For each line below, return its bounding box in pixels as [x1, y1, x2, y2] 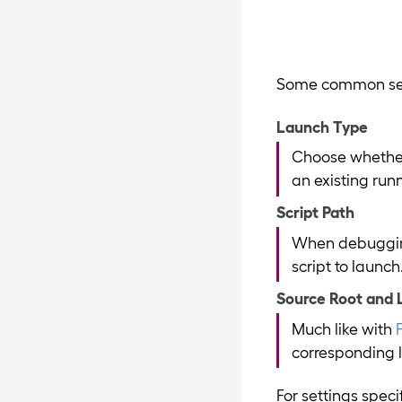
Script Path [276, 202, 355, 222]
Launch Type [276, 116, 369, 135]
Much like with [291, 318, 396, 337]
